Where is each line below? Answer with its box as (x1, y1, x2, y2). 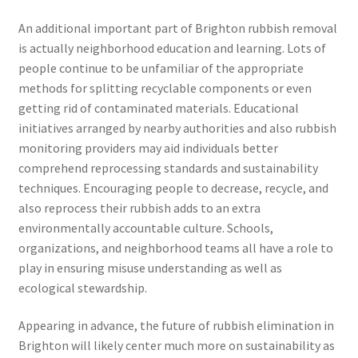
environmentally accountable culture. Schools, (18, 219, 273, 236)
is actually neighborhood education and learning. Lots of (18, 39, 326, 56)
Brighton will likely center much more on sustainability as (18, 337, 335, 354)
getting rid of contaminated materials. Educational (18, 99, 299, 116)
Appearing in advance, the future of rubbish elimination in (18, 317, 334, 334)
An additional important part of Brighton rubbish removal (18, 19, 337, 36)
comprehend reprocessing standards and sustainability (18, 159, 318, 176)
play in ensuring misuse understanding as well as (18, 259, 282, 276)
